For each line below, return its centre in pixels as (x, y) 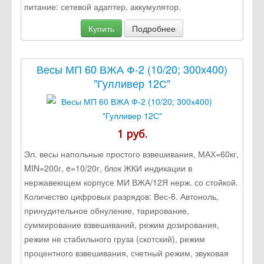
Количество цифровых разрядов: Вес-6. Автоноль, (121, 196)
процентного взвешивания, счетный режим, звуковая (126, 253)
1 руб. (132, 133)
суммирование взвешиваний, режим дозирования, (122, 224)
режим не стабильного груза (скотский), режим (115, 238)
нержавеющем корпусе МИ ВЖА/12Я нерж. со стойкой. (131, 182)
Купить (101, 28)
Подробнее (154, 28)
